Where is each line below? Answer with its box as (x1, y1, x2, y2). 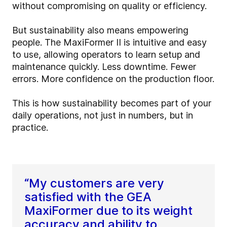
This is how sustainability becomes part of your (12, 97, 211, 108)
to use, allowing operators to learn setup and (12, 49, 200, 60)
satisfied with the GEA (24, 189, 152, 204)
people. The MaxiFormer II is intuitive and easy (12, 36, 207, 48)
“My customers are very (24, 175, 164, 191)
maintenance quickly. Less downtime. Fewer (12, 61, 196, 72)
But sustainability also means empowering (12, 24, 188, 35)
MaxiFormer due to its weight (24, 203, 193, 218)
